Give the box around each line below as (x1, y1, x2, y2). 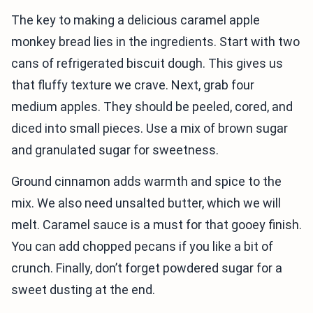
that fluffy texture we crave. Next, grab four (11, 78, 254, 92)
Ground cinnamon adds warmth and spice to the (11, 174, 282, 189)
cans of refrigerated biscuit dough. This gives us (11, 56, 283, 71)
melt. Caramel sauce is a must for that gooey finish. (11, 217, 302, 232)
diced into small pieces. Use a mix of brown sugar (11, 121, 288, 136)
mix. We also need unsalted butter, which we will (11, 196, 281, 210)
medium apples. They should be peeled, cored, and (11, 99, 293, 114)
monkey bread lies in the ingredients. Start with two (11, 34, 300, 49)
